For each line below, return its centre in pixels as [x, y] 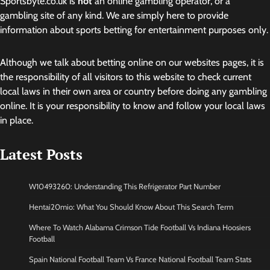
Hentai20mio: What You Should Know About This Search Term [131, 207]
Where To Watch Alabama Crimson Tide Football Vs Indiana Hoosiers [140, 227]
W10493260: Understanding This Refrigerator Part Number [125, 186]
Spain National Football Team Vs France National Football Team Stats [140, 259]
